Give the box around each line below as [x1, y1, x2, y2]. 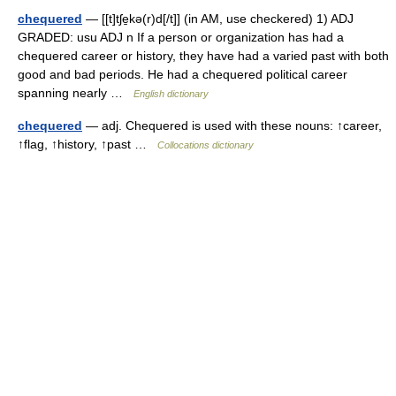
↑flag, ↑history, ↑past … [18, 137, 157, 151]
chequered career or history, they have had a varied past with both [18, 49, 389, 63]
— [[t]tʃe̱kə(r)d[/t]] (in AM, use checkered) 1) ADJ [82, 11, 354, 26]
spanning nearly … [18, 86, 133, 100]
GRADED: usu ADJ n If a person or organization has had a [18, 30, 344, 44]
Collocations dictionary [157, 140, 254, 150]
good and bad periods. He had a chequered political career [18, 67, 347, 81]
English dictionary [133, 88, 209, 99]
